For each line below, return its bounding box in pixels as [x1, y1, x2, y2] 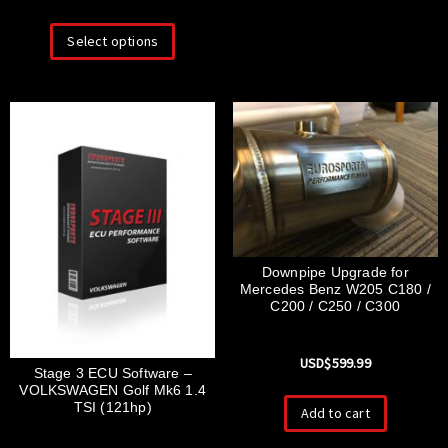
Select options [67, 32, 159, 51]
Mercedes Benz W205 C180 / [239, 280, 431, 297]
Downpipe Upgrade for [261, 263, 409, 280]
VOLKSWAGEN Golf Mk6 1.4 [19, 382, 207, 399]
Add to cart [300, 404, 370, 423]
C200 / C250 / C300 [270, 297, 401, 314]
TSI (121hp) [73, 399, 152, 416]
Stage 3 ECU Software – [33, 365, 192, 382]
